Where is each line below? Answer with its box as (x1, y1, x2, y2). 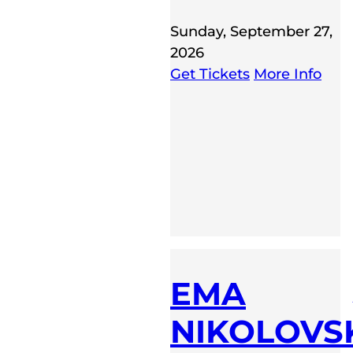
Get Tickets (170, 65, 250, 83)
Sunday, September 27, (170, 22, 333, 40)
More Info (254, 65, 321, 83)
